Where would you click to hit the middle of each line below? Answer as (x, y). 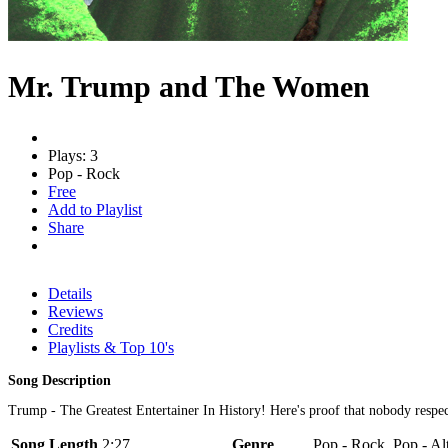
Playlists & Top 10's (111, 347)
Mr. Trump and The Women (189, 86)
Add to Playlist (95, 209)
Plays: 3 (73, 155)
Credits (70, 329)
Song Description (59, 380)
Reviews (75, 311)
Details (70, 293)
